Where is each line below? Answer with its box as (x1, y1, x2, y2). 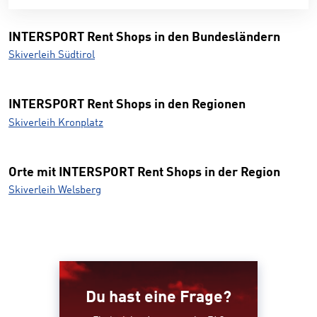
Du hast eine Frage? (86, 289, 231, 306)
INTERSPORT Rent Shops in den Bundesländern (8, 31, 280, 44)
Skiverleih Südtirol (8, 50, 95, 62)
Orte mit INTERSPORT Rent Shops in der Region (8, 166, 280, 179)
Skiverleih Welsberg (8, 185, 101, 197)
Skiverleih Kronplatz (8, 117, 103, 129)
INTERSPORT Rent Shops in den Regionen (8, 98, 246, 112)
